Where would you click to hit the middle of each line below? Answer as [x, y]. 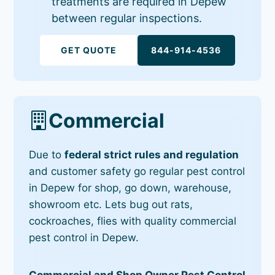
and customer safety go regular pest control [137, 171]
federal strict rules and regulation [152, 154]
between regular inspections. [127, 18]
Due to [47, 154]
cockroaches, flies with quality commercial [133, 221]
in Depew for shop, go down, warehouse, [130, 188]
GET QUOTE [89, 50]
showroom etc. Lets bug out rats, [111, 204]
